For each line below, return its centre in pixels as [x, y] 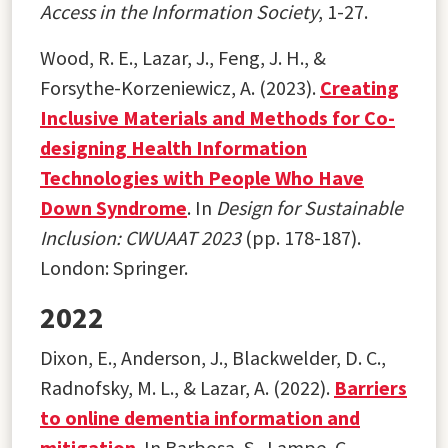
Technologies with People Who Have [202, 177]
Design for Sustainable [309, 207]
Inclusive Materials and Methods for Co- [217, 117]
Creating [359, 87]
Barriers [370, 387]
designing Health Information [173, 147]
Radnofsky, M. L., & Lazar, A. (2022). [187, 387]
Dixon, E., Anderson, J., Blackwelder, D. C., [213, 357]
